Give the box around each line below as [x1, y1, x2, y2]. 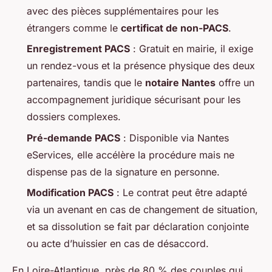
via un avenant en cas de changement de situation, [27, 203, 258, 216]
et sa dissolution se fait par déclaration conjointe [27, 220, 249, 233]
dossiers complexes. [27, 110, 121, 123]
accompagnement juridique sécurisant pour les [27, 93, 240, 106]
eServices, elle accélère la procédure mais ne [27, 148, 234, 161]
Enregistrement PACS [27, 42, 130, 55]
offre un [216, 76, 254, 89]
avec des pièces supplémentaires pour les [27, 4, 219, 17]
